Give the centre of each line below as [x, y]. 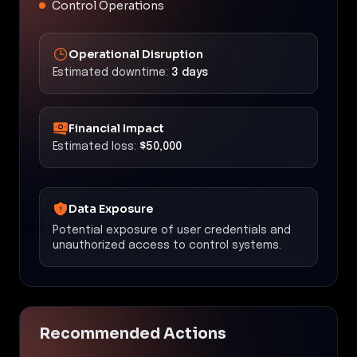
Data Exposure [111, 208]
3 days [190, 72]
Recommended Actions [133, 333]
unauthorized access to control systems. [167, 245]
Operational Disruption [136, 54]
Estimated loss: [94, 146]
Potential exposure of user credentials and [172, 230]
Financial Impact [116, 128]
